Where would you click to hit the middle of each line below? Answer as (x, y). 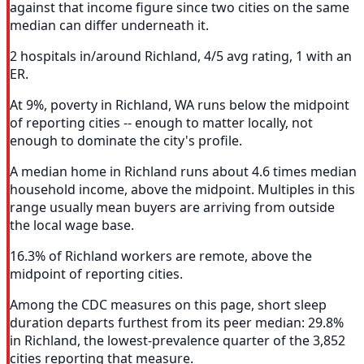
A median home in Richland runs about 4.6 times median (183, 172)
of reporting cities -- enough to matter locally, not (161, 123)
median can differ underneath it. (109, 26)
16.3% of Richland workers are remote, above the (161, 256)
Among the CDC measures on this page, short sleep (168, 305)
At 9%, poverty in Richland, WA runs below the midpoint (180, 105)
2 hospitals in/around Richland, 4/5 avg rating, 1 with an (181, 56)
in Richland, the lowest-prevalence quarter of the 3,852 (178, 341)
